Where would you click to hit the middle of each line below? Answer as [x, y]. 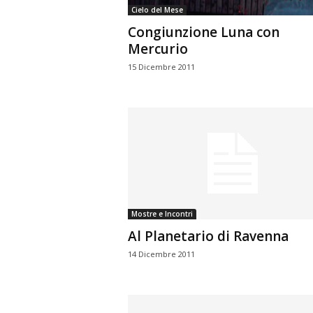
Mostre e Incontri [162, 214]
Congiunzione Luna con [203, 32]
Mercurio [158, 49]
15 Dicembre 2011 [161, 67]
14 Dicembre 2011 [161, 254]
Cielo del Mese [157, 10]
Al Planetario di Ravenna [208, 236]
